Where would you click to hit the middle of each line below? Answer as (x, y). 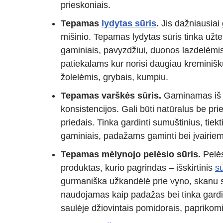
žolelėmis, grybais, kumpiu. (114, 77)
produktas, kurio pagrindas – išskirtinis (138, 168)
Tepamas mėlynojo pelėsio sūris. (131, 155)
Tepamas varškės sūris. (111, 96)
